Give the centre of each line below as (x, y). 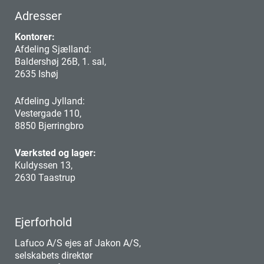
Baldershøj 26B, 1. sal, (60, 61)
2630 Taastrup (45, 177)
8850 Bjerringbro (49, 126)
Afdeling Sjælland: (53, 49)
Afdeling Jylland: (50, 101)
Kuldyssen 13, (44, 165)
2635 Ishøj (37, 74)
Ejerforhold (43, 222)
